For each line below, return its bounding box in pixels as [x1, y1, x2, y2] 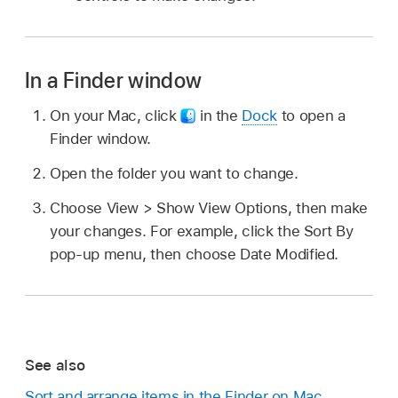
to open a [277, 107, 346, 125]
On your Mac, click [50, 107, 181, 125]
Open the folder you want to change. [50, 164, 298, 183]
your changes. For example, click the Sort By [50, 221, 354, 240]
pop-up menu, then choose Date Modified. [50, 244, 339, 263]
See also [25, 356, 85, 375]
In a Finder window [25, 67, 203, 93]
